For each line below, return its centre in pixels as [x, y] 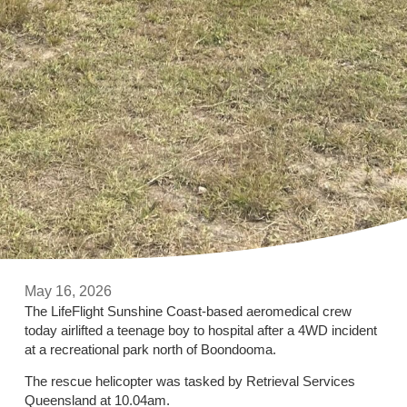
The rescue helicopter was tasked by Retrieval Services [189, 382]
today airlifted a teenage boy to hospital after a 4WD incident [200, 331]
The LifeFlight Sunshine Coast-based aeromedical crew [188, 312]
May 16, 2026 [68, 292]
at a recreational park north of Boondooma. [150, 350]
